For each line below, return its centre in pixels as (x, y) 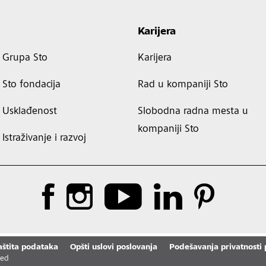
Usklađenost (30, 112)
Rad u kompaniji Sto (183, 85)
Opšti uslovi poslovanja (113, 248)
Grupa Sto (25, 58)
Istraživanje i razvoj (44, 138)
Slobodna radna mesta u (193, 112)
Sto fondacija (31, 85)
